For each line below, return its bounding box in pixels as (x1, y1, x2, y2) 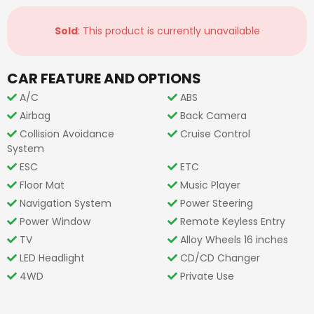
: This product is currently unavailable (77, 24, 260, 38)
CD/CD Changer (180, 251, 260, 265)
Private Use (180, 269, 234, 283)
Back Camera (180, 109, 247, 123)
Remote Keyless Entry (180, 214, 285, 228)
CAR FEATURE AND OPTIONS (7, 69, 201, 88)
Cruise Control (180, 127, 250, 141)
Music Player (180, 178, 240, 192)
